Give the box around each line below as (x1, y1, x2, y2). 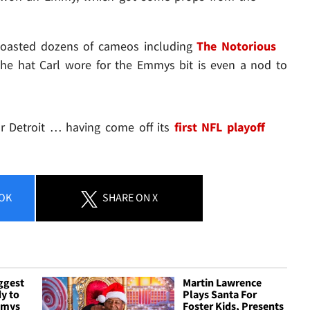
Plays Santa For (183, 287, 257, 302)
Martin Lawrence (183, 275, 262, 290)
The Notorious (197, 38, 276, 55)
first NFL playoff (174, 119, 265, 136)
